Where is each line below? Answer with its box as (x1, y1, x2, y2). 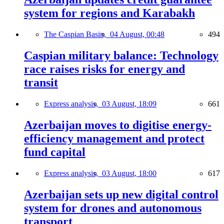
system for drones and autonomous (24, 201, 201, 214)
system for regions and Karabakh (24, 6, 195, 20)
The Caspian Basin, (44, 30, 110, 39)
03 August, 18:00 (102, 168, 156, 177)
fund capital (24, 145, 85, 158)
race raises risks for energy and (24, 62, 185, 76)
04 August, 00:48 (110, 30, 164, 39)
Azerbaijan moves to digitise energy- (24, 118, 211, 131)
